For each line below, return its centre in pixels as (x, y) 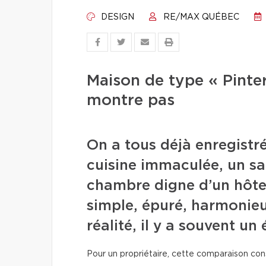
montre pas (131, 100)
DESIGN (116, 17)
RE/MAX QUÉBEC (200, 17)
